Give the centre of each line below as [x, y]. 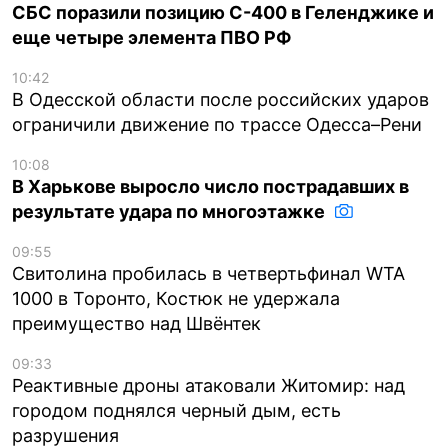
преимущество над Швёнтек [136, 323]
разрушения [65, 435]
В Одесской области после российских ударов [220, 99]
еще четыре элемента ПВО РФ [152, 37]
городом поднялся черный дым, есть [176, 410]
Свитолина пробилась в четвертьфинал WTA [208, 273]
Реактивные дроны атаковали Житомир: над [208, 385]
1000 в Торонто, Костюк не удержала [176, 298]
